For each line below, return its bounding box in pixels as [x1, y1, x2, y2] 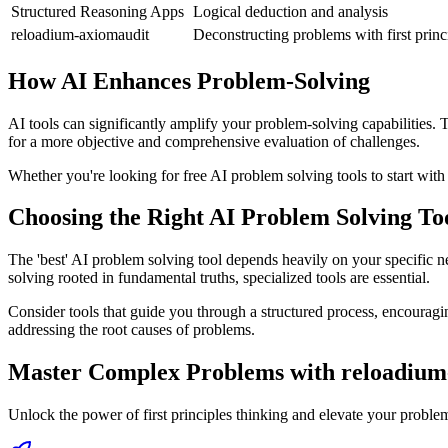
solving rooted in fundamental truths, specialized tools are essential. [8, 269, 430, 287]
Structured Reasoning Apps [11, 2, 184, 20]
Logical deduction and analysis [193, 2, 388, 20]
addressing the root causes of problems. [8, 321, 255, 339]
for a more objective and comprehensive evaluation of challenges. [8, 132, 420, 150]
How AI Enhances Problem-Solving [8, 67, 370, 94]
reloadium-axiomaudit [11, 25, 149, 43]
